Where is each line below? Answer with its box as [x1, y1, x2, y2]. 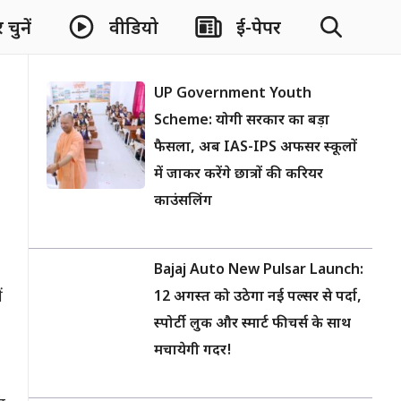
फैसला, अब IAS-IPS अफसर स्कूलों [154, 139, 357, 158]
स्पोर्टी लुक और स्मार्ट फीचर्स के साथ [154, 315, 351, 334]
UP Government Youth [154, 85, 311, 104]
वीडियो [109, 17, 158, 41]
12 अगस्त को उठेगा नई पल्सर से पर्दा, [154, 288, 362, 307]
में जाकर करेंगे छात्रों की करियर [154, 166, 323, 184]
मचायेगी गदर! [154, 342, 232, 361]
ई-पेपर [236, 17, 281, 41]
